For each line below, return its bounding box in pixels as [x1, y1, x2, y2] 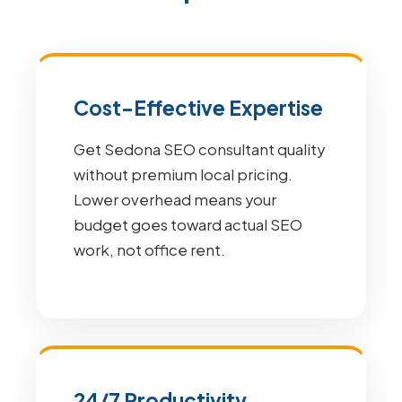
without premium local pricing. [74, 165, 293, 184]
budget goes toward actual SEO [74, 215, 302, 234]
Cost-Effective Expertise [74, 95, 323, 120]
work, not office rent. [74, 240, 225, 259]
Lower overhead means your [74, 190, 276, 209]
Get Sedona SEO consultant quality [74, 140, 325, 159]
